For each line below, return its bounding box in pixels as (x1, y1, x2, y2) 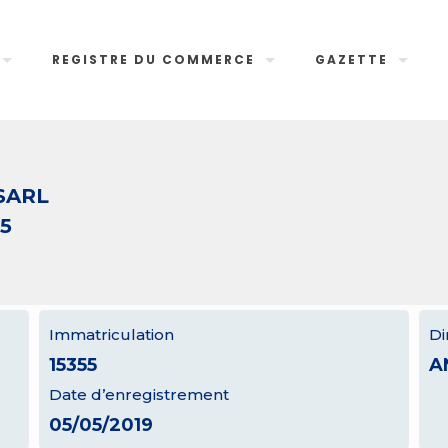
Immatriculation (48, 325, 174, 344)
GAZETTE (315, 51, 389, 68)
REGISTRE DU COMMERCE (52, 51, 256, 68)
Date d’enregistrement (48, 385, 229, 404)
